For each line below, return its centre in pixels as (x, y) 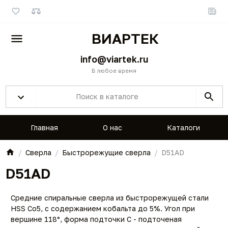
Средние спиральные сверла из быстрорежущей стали (110, 197)
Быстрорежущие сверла (106, 152)
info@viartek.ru (114, 59)
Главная (44, 127)
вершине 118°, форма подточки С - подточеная (96, 219)
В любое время (114, 70)
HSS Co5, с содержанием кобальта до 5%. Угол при (103, 208)
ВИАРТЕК (125, 38)
